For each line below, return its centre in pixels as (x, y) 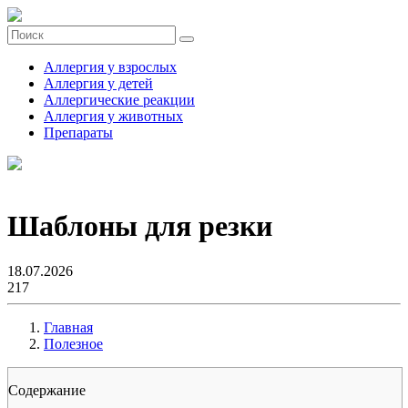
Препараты (78, 133)
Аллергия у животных (113, 116)
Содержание (47, 390)
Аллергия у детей (98, 83)
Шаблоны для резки (140, 226)
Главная (68, 327)
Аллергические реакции (119, 100)
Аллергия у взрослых (110, 67)
